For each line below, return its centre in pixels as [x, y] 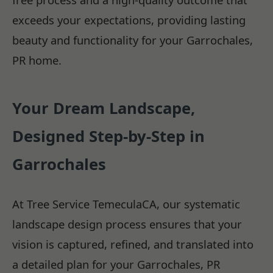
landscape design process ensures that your [127, 224]
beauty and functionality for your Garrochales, [133, 40]
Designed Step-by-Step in [108, 136]
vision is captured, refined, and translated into [133, 244]
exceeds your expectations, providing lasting [129, 19]
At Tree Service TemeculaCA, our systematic [126, 204]
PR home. [37, 60]
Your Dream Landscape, [104, 108]
